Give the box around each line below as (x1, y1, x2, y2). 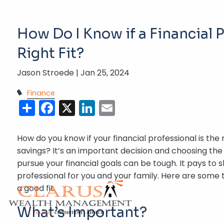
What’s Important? (17, 203, 147, 221)
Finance (26, 88, 55, 98)
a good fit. (17, 182, 56, 194)
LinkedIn (95, 95, 157, 118)
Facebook (55, 95, 131, 118)
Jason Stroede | (17, 67, 81, 78)
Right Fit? (17, 44, 84, 62)
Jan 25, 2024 (80, 67, 130, 78)
